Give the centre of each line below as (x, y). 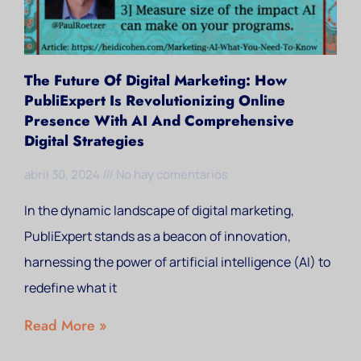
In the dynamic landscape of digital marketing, (159, 210)
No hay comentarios (171, 174)
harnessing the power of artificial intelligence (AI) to (177, 262)
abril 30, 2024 (63, 174)
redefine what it (71, 288)
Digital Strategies (84, 141)
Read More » (65, 326)
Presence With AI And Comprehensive (159, 121)
